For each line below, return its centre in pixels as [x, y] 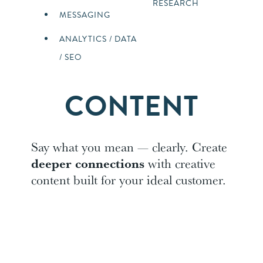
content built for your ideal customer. [128, 179]
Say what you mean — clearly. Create [129, 146]
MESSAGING [85, 15]
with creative [180, 163]
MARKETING [85, 242]
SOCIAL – [172, 224]
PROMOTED [178, 242]
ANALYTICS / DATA [98, 39]
